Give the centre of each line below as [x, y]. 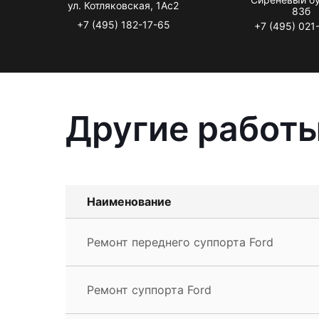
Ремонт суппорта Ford [149, 289]
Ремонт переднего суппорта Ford [180, 242]
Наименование [129, 201]
